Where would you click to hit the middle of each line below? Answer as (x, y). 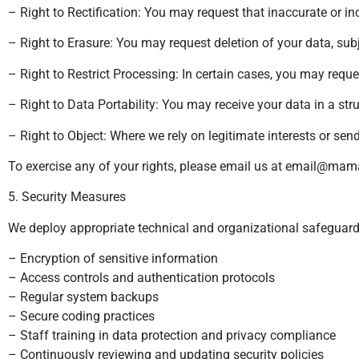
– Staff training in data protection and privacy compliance (172, 336)
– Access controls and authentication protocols (141, 278)
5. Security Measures (67, 197)
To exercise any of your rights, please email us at (147, 166)
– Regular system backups (83, 297)
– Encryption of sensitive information (113, 259)
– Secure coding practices (81, 317)
